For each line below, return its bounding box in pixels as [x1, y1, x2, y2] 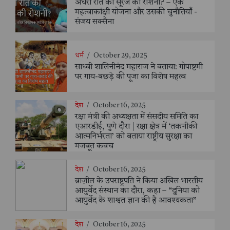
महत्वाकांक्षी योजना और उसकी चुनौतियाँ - [75, 8, 197, 17]
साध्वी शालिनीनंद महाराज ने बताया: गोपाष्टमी [75, 63, 203, 71]
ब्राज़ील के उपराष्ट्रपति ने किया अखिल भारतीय [75, 177, 203, 186]
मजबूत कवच [75, 142, 113, 150]
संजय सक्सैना [75, 18, 114, 27]
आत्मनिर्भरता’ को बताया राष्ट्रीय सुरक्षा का [75, 132, 192, 141]
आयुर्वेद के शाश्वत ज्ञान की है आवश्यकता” [75, 197, 197, 205]
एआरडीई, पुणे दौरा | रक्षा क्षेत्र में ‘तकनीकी [75, 122, 197, 131]
